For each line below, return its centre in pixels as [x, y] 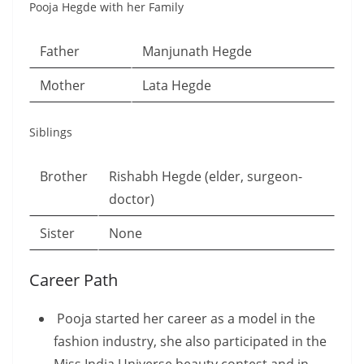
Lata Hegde [177, 85]
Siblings [51, 132]
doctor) [132, 199]
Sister [57, 233]
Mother [63, 85]
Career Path [74, 280]
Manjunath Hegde [197, 51]
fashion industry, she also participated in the [190, 341]
